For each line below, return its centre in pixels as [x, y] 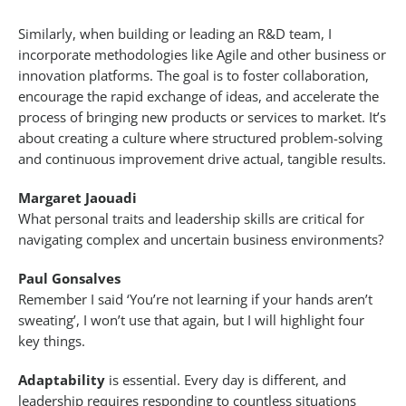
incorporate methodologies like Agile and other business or [202, 55]
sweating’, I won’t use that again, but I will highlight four [191, 320]
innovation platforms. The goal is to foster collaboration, [193, 76]
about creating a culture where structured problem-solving [200, 138]
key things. [52, 341]
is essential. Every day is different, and [226, 380]
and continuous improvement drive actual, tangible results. [202, 159]
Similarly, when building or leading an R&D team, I [175, 34]
